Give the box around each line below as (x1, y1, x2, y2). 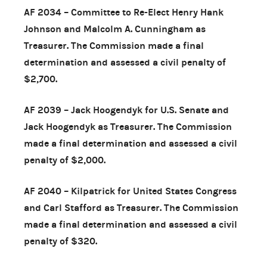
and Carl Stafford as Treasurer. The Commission (24, 201, 238, 213)
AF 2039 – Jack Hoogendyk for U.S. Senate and (24, 104, 229, 116)
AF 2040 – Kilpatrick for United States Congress (24, 185, 237, 197)
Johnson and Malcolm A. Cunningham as (24, 23, 206, 35)
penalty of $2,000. (24, 154, 105, 166)
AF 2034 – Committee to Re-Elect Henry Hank (24, 6, 223, 18)
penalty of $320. (24, 235, 97, 247)
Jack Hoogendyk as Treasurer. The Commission (24, 120, 232, 132)
